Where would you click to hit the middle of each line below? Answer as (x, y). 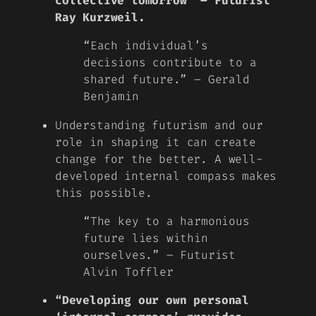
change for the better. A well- (159, 159)
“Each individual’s (146, 46)
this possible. (104, 193)
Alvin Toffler (128, 272)
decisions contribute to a (170, 63)
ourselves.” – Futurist (160, 255)
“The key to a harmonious (166, 221)
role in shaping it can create (156, 142)
